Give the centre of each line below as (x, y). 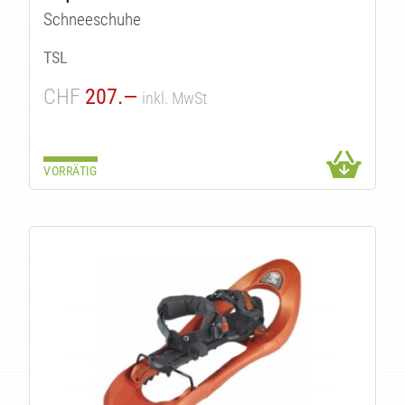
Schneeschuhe (93, 20)
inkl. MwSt (175, 98)
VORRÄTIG (71, 171)
